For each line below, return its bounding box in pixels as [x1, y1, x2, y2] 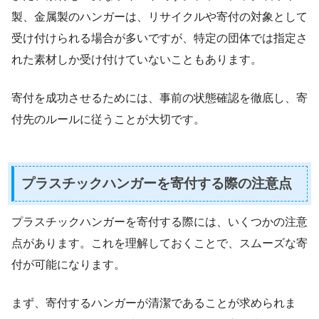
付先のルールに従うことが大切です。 [11, 113, 205, 126]
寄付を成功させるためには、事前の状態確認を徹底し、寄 [11, 92, 308, 105]
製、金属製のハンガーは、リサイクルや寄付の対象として [11, 11, 308, 23]
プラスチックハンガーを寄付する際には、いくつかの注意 [11, 215, 308, 228]
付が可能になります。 [11, 258, 125, 271]
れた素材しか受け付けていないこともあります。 [11, 53, 262, 66]
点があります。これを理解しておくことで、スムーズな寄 [11, 236, 308, 249]
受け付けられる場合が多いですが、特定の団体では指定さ [11, 32, 308, 45]
